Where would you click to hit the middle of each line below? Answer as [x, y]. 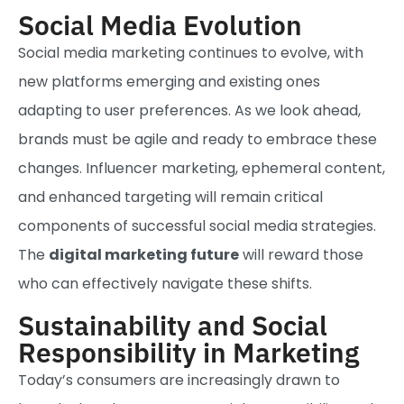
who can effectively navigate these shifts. [165, 284]
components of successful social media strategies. [197, 226]
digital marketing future [144, 255]
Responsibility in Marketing [188, 352]
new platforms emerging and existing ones [169, 82]
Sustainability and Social [173, 325]
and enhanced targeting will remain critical [170, 197]
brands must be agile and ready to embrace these [197, 140]
